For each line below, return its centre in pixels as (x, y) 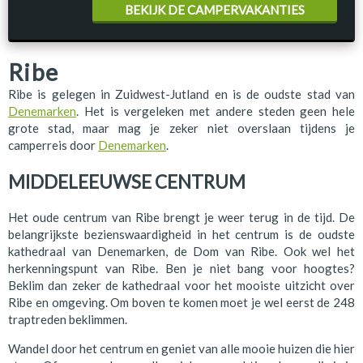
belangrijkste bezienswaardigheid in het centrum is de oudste (181, 235)
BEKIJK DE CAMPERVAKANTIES (215, 10)
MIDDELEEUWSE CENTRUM (127, 181)
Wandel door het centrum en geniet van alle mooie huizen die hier (181, 349)
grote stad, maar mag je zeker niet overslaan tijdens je (181, 128)
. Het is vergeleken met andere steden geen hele (216, 111)
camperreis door (53, 145)
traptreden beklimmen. (68, 320)
